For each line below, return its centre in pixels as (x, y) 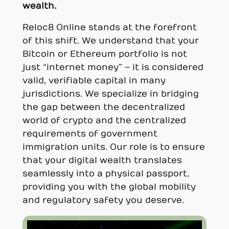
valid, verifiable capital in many (94, 81)
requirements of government (90, 134)
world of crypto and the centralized (104, 121)
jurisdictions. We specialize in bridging (110, 94)
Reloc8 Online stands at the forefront (109, 28)
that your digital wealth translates (102, 161)
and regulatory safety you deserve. (103, 201)
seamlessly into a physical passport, (106, 174)
